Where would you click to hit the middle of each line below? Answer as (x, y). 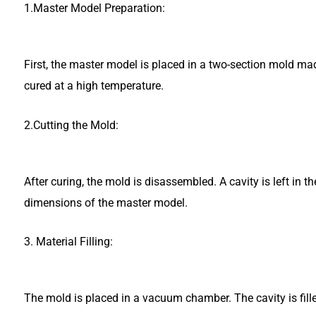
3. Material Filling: (68, 242)
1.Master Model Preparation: (95, 8)
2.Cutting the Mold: (71, 125)
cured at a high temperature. (94, 86)
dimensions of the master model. (106, 202)
